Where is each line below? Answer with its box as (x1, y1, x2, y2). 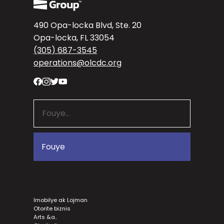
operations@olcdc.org (33, 57, 122, 69)
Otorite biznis (33, 204, 71, 213)
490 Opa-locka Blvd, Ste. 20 (33, 19, 142, 31)
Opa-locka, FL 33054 (33, 32, 115, 44)
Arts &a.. (33, 213, 57, 221)
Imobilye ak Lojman (33, 196, 88, 204)
